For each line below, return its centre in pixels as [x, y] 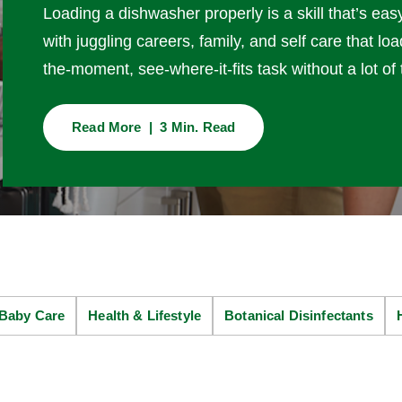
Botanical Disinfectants [299, 315]
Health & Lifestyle [145, 315]
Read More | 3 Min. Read [154, 127]
